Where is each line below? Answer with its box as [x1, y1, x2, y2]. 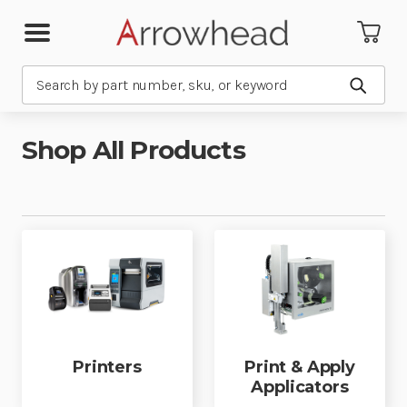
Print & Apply [244, 357, 355, 377]
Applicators [251, 377, 349, 397]
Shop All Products [22, 134, 245, 165]
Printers [73, 357, 142, 377]
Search [22, 67, 65, 84]
